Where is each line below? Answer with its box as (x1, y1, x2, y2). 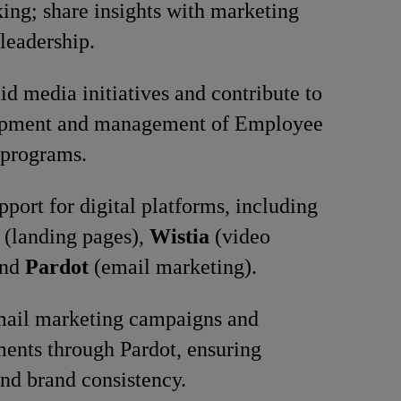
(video (209, 225, 270, 248)
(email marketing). (89, 255, 257, 278)
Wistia (149, 225, 209, 248)
